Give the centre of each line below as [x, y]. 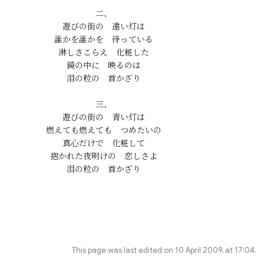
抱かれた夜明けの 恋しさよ [103, 156]
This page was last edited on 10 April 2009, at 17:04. [164, 250]
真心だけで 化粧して [103, 143]
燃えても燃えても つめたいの [103, 131]
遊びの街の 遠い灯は [103, 27]
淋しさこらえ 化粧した [103, 53]
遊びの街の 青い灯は [103, 118]
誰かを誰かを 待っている [103, 40]
